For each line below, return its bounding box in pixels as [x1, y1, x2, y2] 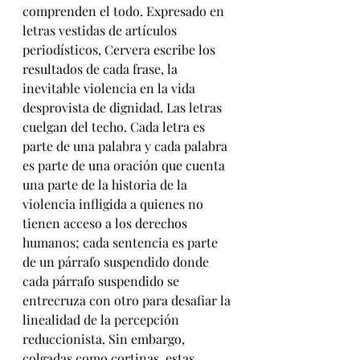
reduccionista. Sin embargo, [22, 330, 188, 348]
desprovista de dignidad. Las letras [22, 99, 225, 117]
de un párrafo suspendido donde [22, 253, 212, 271]
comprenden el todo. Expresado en [22, 2, 227, 20]
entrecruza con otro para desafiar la [22, 292, 234, 309]
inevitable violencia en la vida [22, 80, 198, 97]
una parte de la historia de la [22, 176, 190, 194]
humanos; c [22, 234, 89, 252]
